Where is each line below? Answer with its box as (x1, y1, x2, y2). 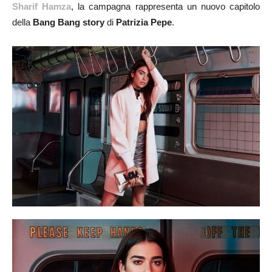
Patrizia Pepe (116, 17, 172, 28)
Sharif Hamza (12, 1, 72, 12)
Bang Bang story (33, 17, 104, 28)
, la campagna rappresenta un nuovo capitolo (71, 1, 260, 12)
